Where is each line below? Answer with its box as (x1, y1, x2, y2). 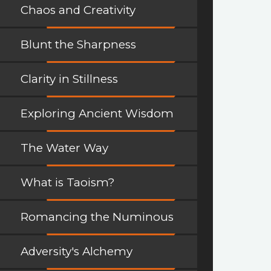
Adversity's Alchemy (21, 244, 132, 259)
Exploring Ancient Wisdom (21, 106, 174, 121)
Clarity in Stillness (21, 72, 118, 87)
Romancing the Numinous (21, 210, 174, 224)
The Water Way (21, 141, 108, 155)
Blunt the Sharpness (21, 38, 136, 52)
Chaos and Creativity (21, 3, 135, 18)
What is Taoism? (21, 175, 115, 190)
